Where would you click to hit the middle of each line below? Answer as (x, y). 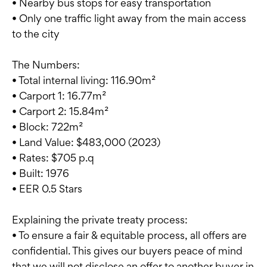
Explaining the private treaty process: (100, 220)
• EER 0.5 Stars (47, 189)
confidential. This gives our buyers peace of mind (127, 251)
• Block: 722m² (47, 127)
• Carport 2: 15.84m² (60, 111)
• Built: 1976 (41, 173)
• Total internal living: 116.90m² (84, 80)
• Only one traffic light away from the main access (129, 18)
